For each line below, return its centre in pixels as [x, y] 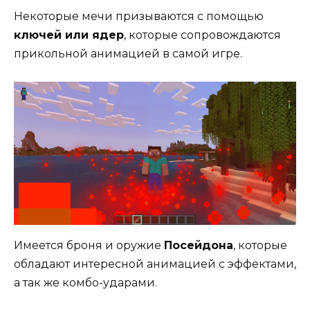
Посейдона [199, 246]
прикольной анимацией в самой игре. [128, 54]
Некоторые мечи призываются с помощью [139, 17]
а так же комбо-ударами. [85, 283]
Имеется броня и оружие [89, 246]
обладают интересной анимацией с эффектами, [155, 264]
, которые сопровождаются [202, 35]
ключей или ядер [69, 35]
